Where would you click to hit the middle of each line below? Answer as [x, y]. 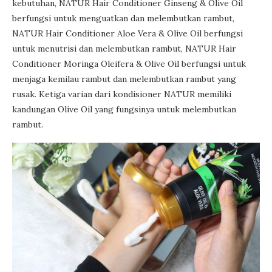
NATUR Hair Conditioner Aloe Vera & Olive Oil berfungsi [127, 34]
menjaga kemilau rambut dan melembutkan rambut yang [124, 79]
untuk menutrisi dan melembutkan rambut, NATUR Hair [124, 49]
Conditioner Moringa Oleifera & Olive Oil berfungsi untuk [129, 64]
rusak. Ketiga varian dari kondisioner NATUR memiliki [122, 94]
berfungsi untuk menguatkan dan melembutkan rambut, [123, 19]
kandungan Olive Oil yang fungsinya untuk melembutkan [124, 110]
